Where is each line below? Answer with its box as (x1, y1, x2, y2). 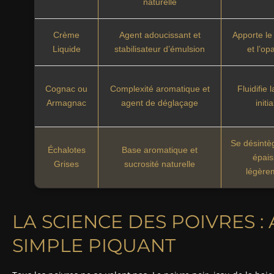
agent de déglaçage (121, 97, 199, 108)
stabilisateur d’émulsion (114, 43, 206, 54)
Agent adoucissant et (119, 29, 201, 40)
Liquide (52, 43, 81, 54)
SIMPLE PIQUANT (12, 234, 176, 257)
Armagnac (46, 97, 87, 108)
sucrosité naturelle (124, 158, 196, 169)
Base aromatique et (122, 144, 198, 155)
